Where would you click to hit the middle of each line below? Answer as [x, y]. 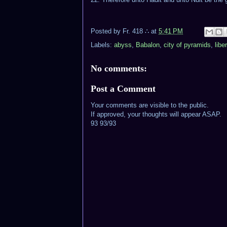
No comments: [119, 68]
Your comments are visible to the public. [150, 105]
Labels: [102, 45]
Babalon [148, 45]
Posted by [107, 31]
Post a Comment [123, 89]
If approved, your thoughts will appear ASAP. [156, 115]
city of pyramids [187, 45]
